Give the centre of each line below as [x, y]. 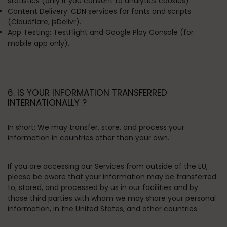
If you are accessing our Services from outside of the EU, [108, 166]
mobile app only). [39, 43]
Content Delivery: [38, 11]
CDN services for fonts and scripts [130, 11]
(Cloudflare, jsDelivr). [44, 22]
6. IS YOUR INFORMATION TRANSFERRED [87, 93]
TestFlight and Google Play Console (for [122, 32]
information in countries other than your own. [88, 138]
